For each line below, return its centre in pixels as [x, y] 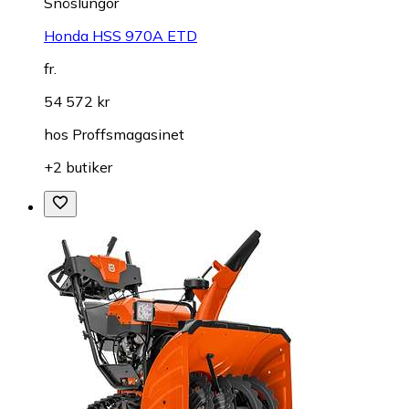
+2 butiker [78, 167]
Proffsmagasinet [128, 134]
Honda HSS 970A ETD [121, 35]
